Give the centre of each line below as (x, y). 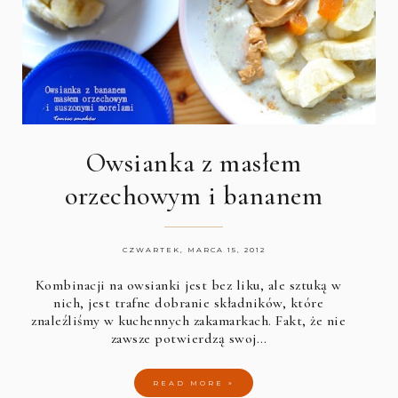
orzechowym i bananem (194, 196)
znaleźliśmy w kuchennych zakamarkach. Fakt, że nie (189, 321)
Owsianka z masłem (194, 163)
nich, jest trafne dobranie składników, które (189, 303)
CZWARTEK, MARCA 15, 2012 (194, 250)
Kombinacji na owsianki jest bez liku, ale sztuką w (188, 286)
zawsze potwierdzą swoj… (189, 339)
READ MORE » (194, 383)
